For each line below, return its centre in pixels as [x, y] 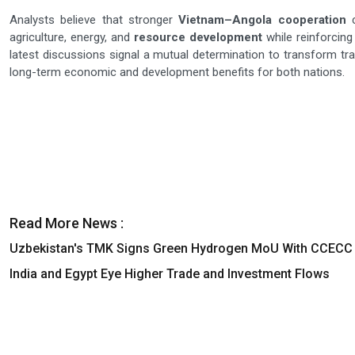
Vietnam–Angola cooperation [262, 20]
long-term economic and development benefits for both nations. [177, 73]
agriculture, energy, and [72, 38]
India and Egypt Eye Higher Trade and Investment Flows [170, 274]
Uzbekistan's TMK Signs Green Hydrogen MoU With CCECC [181, 249]
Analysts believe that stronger [94, 20]
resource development [198, 38]
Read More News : [67, 223]
